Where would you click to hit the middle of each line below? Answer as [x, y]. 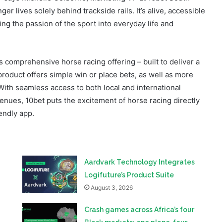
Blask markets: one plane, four [136, 191]
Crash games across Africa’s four [139, 178]
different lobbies [112, 204]
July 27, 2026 [110, 217]
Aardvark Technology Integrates [140, 131]
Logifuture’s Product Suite [130, 143]
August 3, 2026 [112, 156]
